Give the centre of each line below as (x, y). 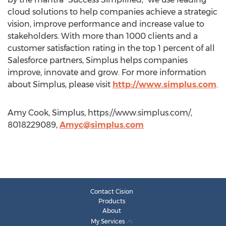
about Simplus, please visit (60, 84)
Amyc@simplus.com (102, 125)
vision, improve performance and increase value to (106, 24)
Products (112, 201)
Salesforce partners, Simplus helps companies (98, 60)
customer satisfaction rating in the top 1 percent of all (111, 48)
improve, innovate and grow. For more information (107, 72)
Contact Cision (112, 191)
